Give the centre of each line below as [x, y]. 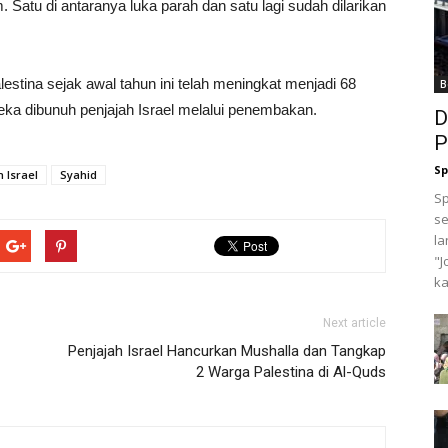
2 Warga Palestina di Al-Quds [291, 372]
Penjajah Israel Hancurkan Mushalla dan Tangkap [227, 351]
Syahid [78, 174]
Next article [354, 323]
